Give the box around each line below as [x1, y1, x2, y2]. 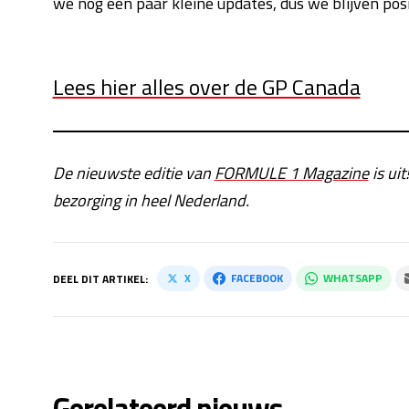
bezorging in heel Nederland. [52, 188, 249, 213]
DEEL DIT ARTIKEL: [52, 270, 148, 288]
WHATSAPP [322, 269, 383, 287]
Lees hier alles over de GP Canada [52, 70, 361, 103]
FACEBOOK [230, 269, 283, 287]
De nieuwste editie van [52, 161, 215, 185]
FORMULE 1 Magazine [214, 161, 369, 185]
